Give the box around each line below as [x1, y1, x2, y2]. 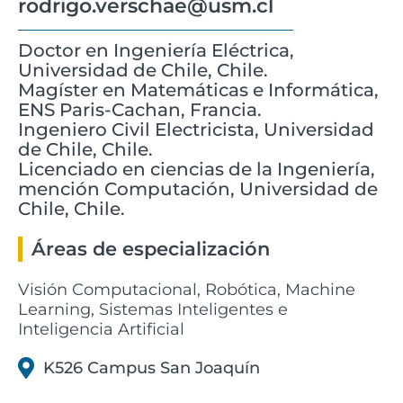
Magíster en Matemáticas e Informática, [18, 79, 379, 102]
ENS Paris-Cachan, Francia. [18, 99, 262, 121]
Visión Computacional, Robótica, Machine [18, 280, 355, 300]
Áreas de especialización [31, 237, 270, 261]
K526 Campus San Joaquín [43, 358, 260, 379]
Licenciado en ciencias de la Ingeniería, [18, 158, 375, 181]
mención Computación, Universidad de [18, 178, 378, 201]
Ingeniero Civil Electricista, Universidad [18, 119, 374, 141]
